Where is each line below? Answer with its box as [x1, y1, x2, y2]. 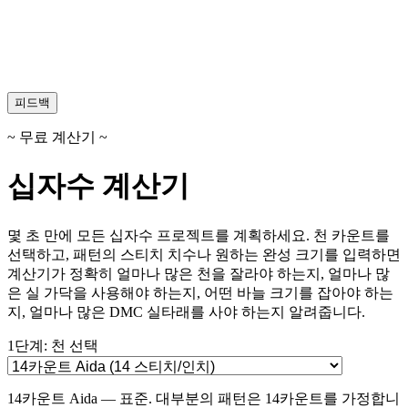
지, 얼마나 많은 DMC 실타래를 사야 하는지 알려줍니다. [7, 303, 365, 320]
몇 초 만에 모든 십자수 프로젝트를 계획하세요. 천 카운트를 [7, 227, 390, 243]
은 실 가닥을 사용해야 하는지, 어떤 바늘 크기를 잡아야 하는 [7, 284, 393, 301]
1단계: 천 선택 [7, 337, 98, 353]
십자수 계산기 [7, 169, 189, 203]
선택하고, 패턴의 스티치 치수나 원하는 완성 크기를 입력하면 [7, 246, 401, 262]
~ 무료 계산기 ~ [7, 129, 107, 145]
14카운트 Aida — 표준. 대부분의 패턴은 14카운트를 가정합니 [7, 390, 400, 406]
